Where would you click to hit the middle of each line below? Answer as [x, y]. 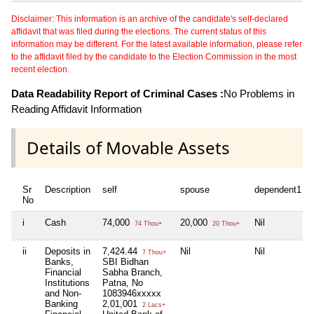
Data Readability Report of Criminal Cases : [117, 93]
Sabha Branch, [132, 272]
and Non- [63, 293]
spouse [195, 189]
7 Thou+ [153, 252]
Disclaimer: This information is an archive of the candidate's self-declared [150, 19]
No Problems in [259, 93]
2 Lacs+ [153, 305]
